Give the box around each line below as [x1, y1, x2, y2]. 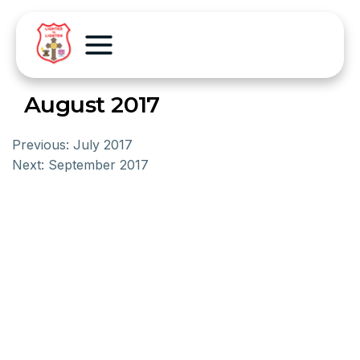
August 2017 [24, 91, 160, 118]
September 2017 [48, 157, 149, 173]
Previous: [12, 137, 69, 153]
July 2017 [73, 137, 133, 153]
